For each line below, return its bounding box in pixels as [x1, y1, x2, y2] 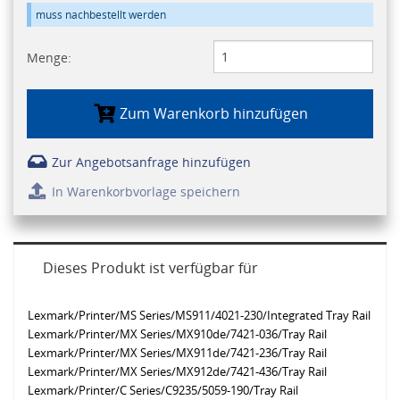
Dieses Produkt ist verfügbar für [43, 258, 258, 279]
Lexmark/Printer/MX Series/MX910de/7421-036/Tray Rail [28, 326, 327, 343]
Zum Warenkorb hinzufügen [119, 104, 308, 124]
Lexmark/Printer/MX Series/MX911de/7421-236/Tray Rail [28, 345, 327, 362]
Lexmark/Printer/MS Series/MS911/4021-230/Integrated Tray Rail [28, 307, 371, 324]
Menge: [27, 49, 71, 67]
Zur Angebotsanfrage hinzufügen [47, 154, 251, 171]
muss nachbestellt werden [36, 7, 166, 23]
